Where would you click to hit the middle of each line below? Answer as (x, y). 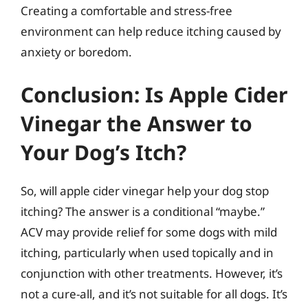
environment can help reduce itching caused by (151, 31)
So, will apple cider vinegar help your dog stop (145, 190)
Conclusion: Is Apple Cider (154, 94)
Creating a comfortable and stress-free (126, 11)
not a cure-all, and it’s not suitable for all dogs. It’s (154, 294)
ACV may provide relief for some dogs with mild (149, 232)
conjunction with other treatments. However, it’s (152, 273)
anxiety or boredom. (76, 52)
